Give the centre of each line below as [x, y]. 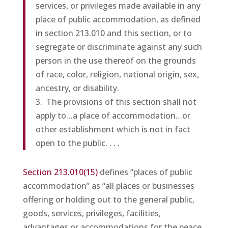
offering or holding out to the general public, [108, 199]
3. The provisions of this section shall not [116, 102]
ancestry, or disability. [77, 88]
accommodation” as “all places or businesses [108, 186]
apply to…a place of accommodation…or [113, 116]
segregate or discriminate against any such [119, 47]
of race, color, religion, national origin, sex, [117, 74]
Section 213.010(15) [60, 172]
